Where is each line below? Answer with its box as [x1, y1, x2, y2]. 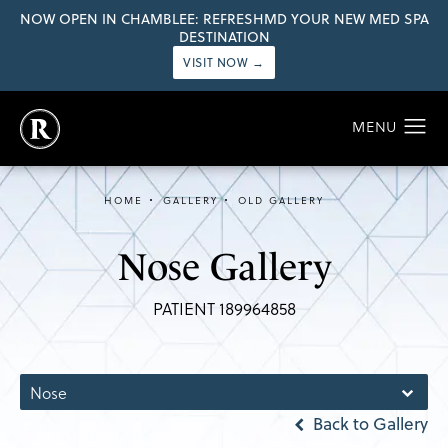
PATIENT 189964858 [152, 296, 296, 322]
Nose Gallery [116, 244, 332, 290]
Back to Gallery [309, 412, 428, 437]
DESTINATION [178, 27, 270, 47]
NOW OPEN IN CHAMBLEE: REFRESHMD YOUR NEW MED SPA [19, 9, 429, 29]
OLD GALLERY [238, 193, 324, 208]
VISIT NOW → [183, 54, 265, 71]
